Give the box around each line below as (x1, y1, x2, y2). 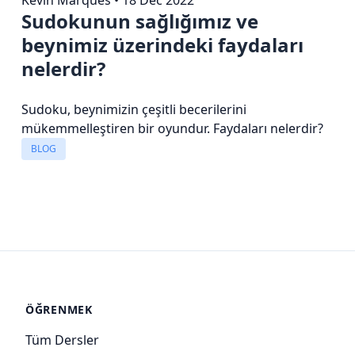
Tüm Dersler (25, 330, 99, 349)
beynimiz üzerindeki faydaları (21, 31, 303, 58)
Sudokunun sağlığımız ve (21, 7, 258, 34)
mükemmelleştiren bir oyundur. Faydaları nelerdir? (21, 119, 323, 137)
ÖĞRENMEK (25, 301, 93, 317)
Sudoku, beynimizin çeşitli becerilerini (21, 100, 246, 118)
